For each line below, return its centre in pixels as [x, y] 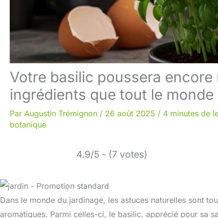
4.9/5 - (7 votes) [112, 154]
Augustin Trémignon [62, 114]
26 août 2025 [131, 114]
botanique [28, 125]
